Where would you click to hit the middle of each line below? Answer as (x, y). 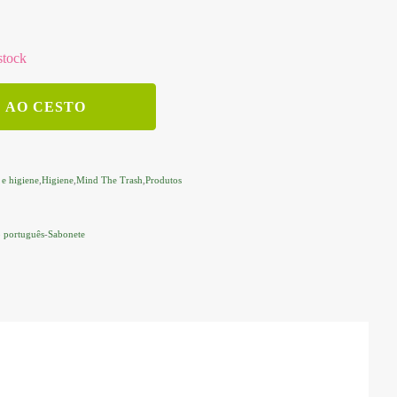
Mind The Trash (109, 180)
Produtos (163, 180)
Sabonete (66, 234)
